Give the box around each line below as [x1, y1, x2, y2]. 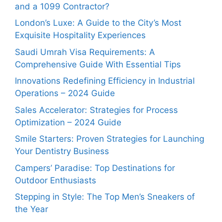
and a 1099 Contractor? [15, 1, 110, 11]
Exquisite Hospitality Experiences [15, 30, 146, 41]
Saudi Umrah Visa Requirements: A [15, 47, 155, 57]
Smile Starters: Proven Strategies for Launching [15, 134, 204, 144]
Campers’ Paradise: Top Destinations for [15, 163, 175, 173]
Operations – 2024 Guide [15, 88, 115, 99]
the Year [15, 204, 48, 215]
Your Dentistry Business [15, 146, 109, 157]
